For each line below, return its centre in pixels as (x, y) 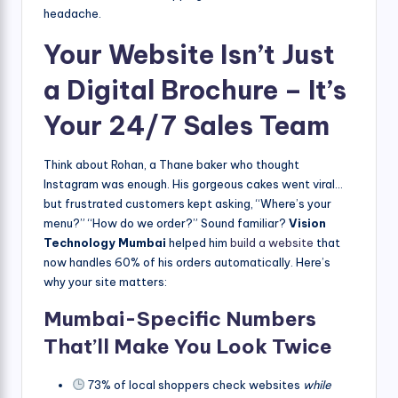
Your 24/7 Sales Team (187, 125)
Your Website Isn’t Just (189, 54)
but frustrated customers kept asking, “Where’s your (187, 203)
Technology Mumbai (105, 242)
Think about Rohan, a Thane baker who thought (171, 164)
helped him (198, 242)
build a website (272, 242)
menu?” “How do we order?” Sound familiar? (166, 223)
